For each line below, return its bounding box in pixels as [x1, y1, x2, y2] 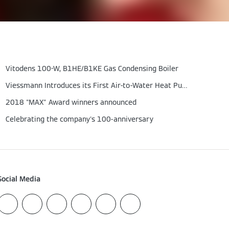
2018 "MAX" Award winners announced [6, 98, 136, 107]
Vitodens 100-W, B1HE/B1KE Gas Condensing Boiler [6, 64, 178, 73]
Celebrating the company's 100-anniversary [6, 114, 153, 124]
